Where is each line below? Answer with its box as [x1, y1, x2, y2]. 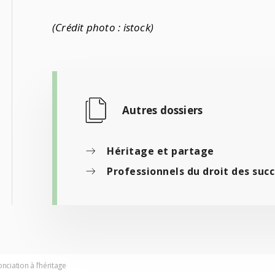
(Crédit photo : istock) [52, 20, 154, 34]
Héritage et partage [107, 144, 214, 158]
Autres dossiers [122, 103, 203, 117]
